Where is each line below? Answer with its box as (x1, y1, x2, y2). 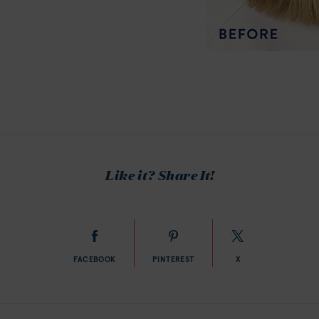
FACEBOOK (73, 256, 116, 263)
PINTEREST (152, 256, 194, 263)
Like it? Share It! (105, 165, 214, 184)
